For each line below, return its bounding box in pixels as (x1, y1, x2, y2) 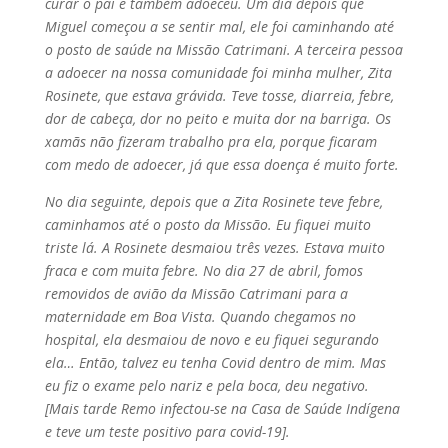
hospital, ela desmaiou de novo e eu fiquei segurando (44, 329, 379, 349)
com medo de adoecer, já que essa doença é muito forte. (44, 154, 399, 174)
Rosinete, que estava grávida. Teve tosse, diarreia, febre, (44, 85, 394, 105)
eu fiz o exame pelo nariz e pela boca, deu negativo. (44, 375, 369, 395)
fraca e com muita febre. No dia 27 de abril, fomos (44, 260, 363, 280)
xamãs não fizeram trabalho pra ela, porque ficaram (44, 131, 377, 151)
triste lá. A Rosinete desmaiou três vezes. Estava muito (44, 237, 385, 257)
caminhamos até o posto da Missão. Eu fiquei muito (44, 214, 371, 234)
